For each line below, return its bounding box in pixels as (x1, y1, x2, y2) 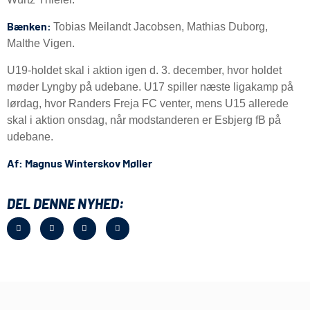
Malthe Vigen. (7, 37, 77, 50)
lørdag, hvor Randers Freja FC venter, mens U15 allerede (7, 97, 289, 109)
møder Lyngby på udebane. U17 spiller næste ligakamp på (7, 80, 293, 93)
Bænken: (7, 19, 53, 33)
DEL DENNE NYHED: (7, 194, 124, 212)
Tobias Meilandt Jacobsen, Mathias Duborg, (53, 21, 268, 33)
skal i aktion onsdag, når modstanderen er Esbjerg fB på (7, 113, 281, 126)
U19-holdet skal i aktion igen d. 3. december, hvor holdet (7, 64, 282, 76)
